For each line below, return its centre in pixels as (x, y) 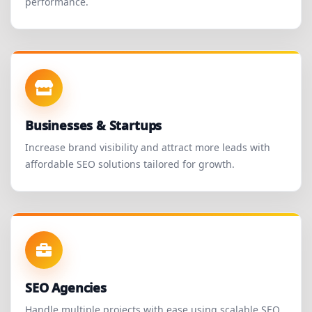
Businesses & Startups (94, 126)
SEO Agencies (66, 288)
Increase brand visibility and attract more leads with (148, 148)
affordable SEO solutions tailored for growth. (130, 164)
